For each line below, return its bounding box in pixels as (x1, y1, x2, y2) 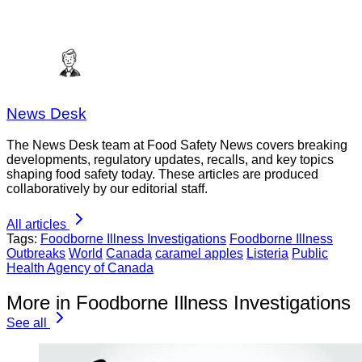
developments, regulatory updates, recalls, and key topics (6, 153, 334, 167)
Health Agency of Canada (6, 261, 154, 276)
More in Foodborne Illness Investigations (6, 292, 351, 314)
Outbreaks (6, 246, 65, 261)
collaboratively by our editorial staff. (6, 182, 208, 196)
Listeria (246, 246, 288, 261)
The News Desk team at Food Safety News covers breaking (6, 138, 347, 153)
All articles (6, 217, 66, 232)
